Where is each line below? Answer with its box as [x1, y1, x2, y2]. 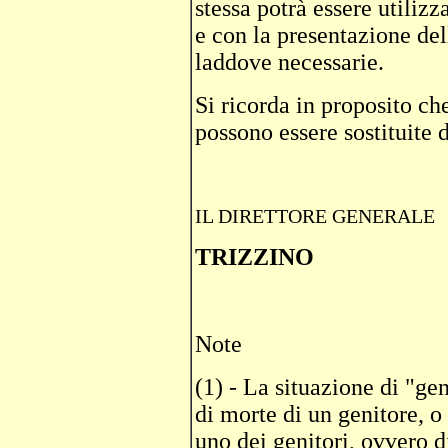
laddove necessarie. [195, 49, 384, 75]
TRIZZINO [195, 244, 314, 270]
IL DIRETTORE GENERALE [195, 205, 435, 227]
